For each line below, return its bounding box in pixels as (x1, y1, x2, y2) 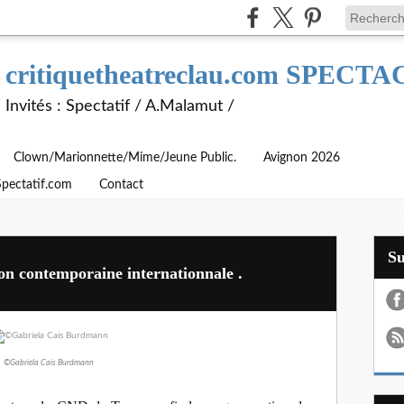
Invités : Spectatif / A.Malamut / (5, 98, 234, 115)
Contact (99, 179, 143, 191)
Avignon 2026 (263, 151, 340, 164)
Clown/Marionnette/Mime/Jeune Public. (14, 151, 236, 164)
